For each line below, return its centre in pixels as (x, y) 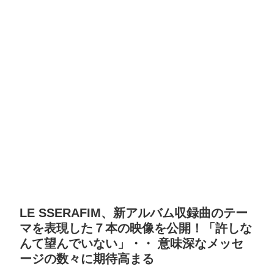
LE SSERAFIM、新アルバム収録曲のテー (134, 213)
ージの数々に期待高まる (87, 259)
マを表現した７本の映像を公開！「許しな (136, 228)
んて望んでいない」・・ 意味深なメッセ (131, 244)
